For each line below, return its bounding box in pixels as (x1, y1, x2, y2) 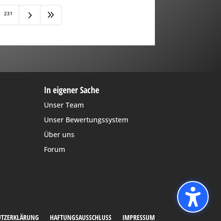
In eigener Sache (44, 83, 100, 96)
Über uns (44, 129, 75, 139)
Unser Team (44, 100, 84, 110)
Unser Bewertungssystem (44, 114, 129, 124)
